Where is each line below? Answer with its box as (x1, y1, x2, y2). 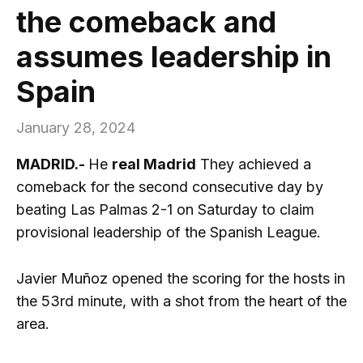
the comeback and (16, 4, 276, 41)
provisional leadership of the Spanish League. (16, 224, 321, 241)
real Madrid (112, 156, 196, 173)
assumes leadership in (16, 39, 331, 75)
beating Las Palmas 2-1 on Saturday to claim (16, 201, 314, 219)
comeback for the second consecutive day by (16, 178, 323, 196)
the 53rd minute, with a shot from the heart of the (16, 292, 347, 310)
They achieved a (196, 156, 311, 173)
